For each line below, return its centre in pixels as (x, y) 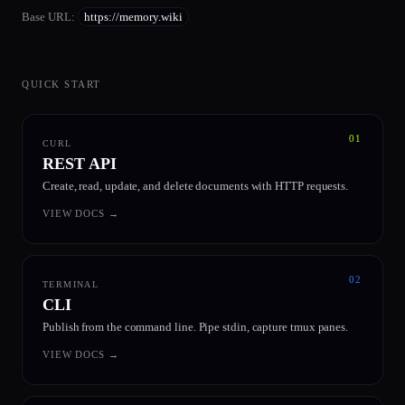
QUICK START (61, 84)
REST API (80, 164)
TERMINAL (71, 284)
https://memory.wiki (133, 17)
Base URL (47, 17)
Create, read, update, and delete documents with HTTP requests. (196, 186)
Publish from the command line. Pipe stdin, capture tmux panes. (196, 327)
